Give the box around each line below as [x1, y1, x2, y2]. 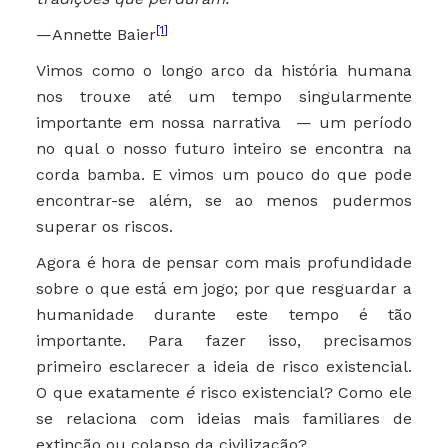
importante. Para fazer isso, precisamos [36, 331, 412, 351]
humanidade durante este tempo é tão [36, 305, 412, 325]
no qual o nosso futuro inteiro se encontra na [36, 139, 412, 159]
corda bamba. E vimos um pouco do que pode [36, 165, 412, 185]
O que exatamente [36, 383, 186, 403]
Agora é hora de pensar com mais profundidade [36, 253, 412, 273]
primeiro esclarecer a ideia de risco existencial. [36, 357, 412, 377]
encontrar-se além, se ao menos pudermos [36, 191, 412, 211]
